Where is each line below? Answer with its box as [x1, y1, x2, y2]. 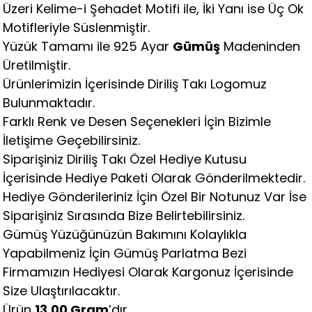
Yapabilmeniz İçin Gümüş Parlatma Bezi [3, 244, 247, 263]
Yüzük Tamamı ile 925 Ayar [3, 38, 170, 56]
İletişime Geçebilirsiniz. [3, 132, 141, 150]
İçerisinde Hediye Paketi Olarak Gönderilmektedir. [3, 169, 306, 187]
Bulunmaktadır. [3, 94, 95, 112]
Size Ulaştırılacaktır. [3, 282, 120, 300]
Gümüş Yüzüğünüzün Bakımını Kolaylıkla [3, 226, 247, 244]
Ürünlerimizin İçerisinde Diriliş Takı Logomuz [3, 75, 267, 93]
